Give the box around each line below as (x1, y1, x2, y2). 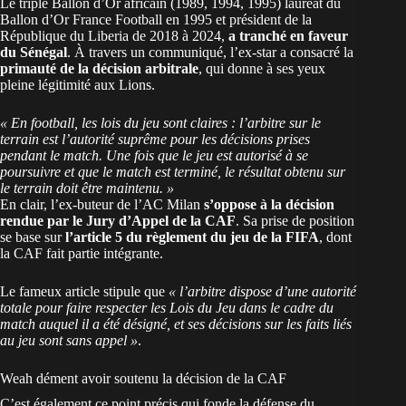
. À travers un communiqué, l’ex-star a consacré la (67, 44, 353, 61)
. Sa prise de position (236, 213, 354, 229)
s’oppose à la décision (204, 197, 334, 213)
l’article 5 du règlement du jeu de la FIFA (65, 229, 319, 246)
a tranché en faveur (228, 28, 348, 44)
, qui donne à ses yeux (198, 61, 325, 77)
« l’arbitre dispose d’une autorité (169, 284, 356, 300)
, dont (319, 229, 352, 246)
